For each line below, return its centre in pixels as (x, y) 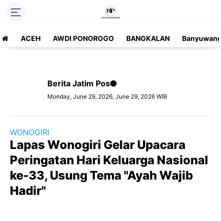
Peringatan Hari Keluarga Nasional (109, 160)
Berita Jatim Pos (79, 83)
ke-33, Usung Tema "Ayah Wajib (101, 175)
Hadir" (28, 191)
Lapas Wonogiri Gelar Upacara (98, 145)
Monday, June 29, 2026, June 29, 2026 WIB (107, 96)
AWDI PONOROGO (83, 38)
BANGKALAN (148, 38)
